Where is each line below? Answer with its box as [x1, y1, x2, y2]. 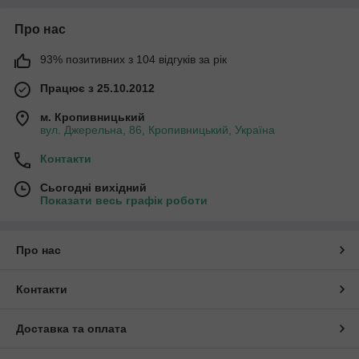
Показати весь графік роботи [40, 193, 208, 207]
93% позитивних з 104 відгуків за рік [40, 52, 227, 66]
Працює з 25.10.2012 [40, 81, 155, 95]
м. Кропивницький [40, 110, 145, 123]
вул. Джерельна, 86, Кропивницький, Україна [40, 123, 275, 136]
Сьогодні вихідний [40, 180, 147, 194]
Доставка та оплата [16, 321, 127, 335]
